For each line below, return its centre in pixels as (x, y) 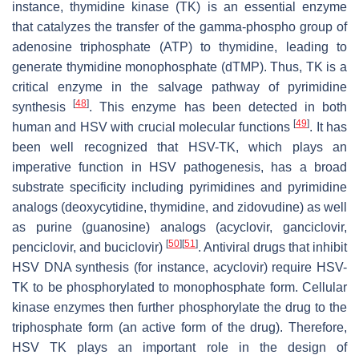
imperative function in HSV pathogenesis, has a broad (179, 167)
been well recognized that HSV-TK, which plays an (179, 147)
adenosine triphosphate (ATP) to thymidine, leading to (179, 47)
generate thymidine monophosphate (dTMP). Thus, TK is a (179, 67)
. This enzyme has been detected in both (218, 107)
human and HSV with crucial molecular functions (153, 127)
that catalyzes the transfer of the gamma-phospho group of (179, 27)
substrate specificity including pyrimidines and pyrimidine (179, 188)
